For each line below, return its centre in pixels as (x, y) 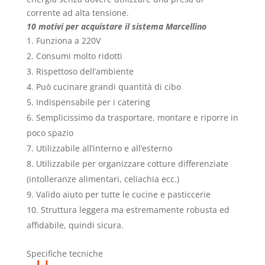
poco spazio (50, 133)
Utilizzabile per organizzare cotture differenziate (132, 164)
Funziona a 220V (68, 41)
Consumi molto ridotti (79, 56)
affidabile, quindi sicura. (75, 225)
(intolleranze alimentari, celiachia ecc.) (103, 179)
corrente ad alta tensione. (77, 13)
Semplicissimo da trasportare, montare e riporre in (137, 118)
